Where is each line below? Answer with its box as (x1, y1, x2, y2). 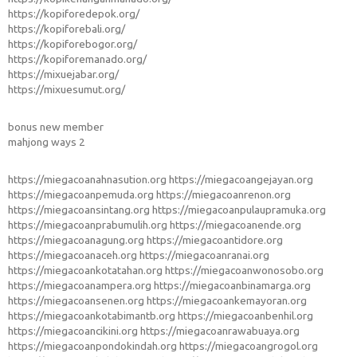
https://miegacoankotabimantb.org (8, 309, 175, 323)
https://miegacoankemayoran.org (147, 294, 307, 308)
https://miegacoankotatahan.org (8, 264, 163, 277)
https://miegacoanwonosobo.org (165, 264, 324, 277)
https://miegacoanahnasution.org (8, 173, 167, 186)
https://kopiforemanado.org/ (8, 53, 147, 66)
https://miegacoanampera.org (8, 279, 151, 292)
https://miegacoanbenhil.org (178, 309, 313, 323)
